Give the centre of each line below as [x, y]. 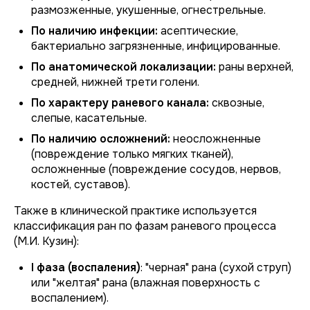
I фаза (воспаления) [86, 267]
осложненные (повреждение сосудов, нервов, [156, 169]
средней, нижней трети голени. [115, 82]
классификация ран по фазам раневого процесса [145, 226]
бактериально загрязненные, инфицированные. [156, 46]
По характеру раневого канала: [120, 103]
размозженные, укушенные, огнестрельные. [148, 10]
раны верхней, [255, 67]
